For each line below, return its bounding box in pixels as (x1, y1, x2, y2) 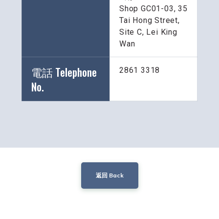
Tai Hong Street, (119, 16, 182, 25)
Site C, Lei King (119, 27, 177, 37)
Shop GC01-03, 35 (119, 4, 188, 14)
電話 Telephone (31, 64, 97, 80)
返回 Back (95, 172, 124, 179)
